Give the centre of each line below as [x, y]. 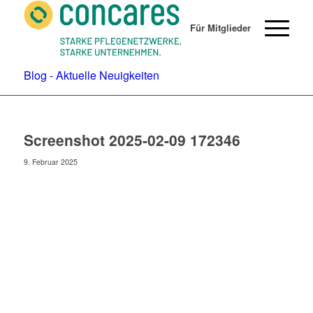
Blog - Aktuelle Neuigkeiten [91, 75]
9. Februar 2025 [50, 162]
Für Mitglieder [221, 28]
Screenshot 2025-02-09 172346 [132, 140]
